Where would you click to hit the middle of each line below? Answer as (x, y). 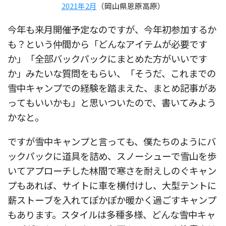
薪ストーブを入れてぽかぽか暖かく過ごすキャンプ (112, 200)
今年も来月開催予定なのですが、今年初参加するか (112, 30)
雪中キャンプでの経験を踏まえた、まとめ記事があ (112, 88)
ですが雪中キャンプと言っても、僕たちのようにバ (112, 141)
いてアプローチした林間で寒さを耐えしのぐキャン (112, 170)
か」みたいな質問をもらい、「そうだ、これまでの (112, 73)
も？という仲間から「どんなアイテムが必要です (107, 44)
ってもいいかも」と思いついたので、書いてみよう (112, 103)
